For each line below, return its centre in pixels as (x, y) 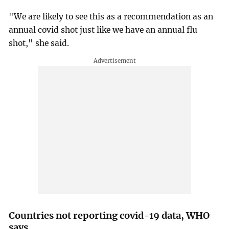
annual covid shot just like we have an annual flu (103, 30)
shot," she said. (39, 43)
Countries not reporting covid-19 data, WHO (109, 215)
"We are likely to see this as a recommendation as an (111, 16)
